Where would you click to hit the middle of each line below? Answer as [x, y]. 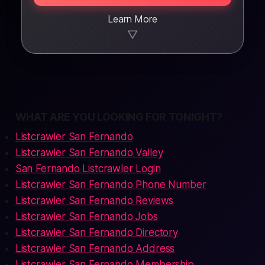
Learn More [132, 19]
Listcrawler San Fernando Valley [89, 153]
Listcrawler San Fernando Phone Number [111, 185]
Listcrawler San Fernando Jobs [86, 216]
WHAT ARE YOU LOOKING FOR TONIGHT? [119, 117]
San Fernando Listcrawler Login [88, 169]
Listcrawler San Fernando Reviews [94, 201]
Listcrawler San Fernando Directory [96, 232]
